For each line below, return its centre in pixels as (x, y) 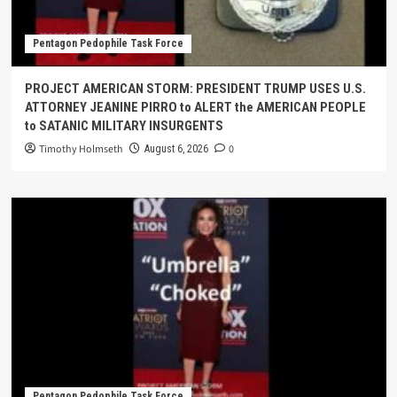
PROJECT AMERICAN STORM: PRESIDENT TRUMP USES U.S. (195, 89)
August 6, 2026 (176, 149)
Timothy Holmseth (81, 150)
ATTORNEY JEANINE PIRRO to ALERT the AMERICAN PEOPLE (195, 108)
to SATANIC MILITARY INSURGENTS (124, 126)
